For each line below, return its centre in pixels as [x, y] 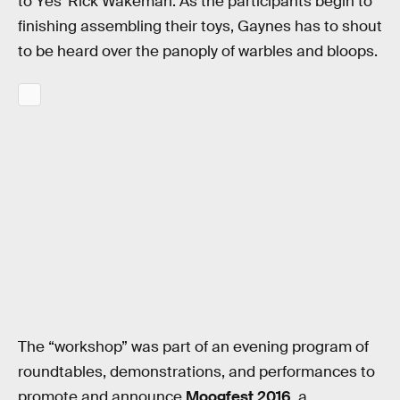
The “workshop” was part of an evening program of [193, 346]
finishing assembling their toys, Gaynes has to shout [200, 26]
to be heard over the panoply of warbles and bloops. [198, 51]
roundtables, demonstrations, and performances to [196, 371]
